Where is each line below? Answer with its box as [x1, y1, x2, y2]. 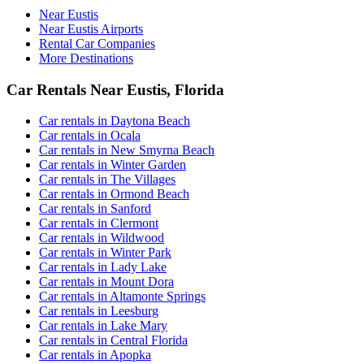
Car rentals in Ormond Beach [39, 187, 189, 201]
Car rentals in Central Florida [39, 333, 188, 348]
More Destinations [39, 50, 133, 65]
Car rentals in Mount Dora [39, 275, 174, 289]
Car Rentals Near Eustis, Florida [6, 80, 224, 98]
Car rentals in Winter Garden [39, 158, 186, 172]
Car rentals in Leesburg [39, 304, 158, 318]
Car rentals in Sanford [39, 201, 151, 216]
